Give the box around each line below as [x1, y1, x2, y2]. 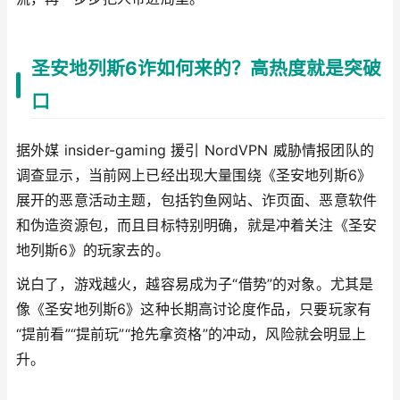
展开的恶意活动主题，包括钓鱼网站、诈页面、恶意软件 [16, 190, 378, 209]
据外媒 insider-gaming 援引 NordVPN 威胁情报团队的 [16, 140, 374, 159]
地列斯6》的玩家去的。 [16, 240, 170, 259]
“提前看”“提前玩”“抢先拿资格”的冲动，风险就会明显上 [16, 324, 367, 343]
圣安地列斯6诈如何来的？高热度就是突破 [31, 57, 381, 80]
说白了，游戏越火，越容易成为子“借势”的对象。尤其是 [16, 274, 374, 293]
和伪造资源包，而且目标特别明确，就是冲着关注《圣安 [16, 215, 378, 234]
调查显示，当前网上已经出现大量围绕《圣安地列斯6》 [16, 165, 372, 184]
